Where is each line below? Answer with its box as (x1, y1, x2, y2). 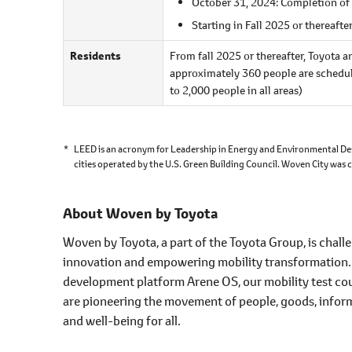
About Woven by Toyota (63, 203, 218, 223)
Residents (70, 47, 121, 64)
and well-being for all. (63, 311, 181, 328)
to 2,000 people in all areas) (170, 82, 302, 97)
